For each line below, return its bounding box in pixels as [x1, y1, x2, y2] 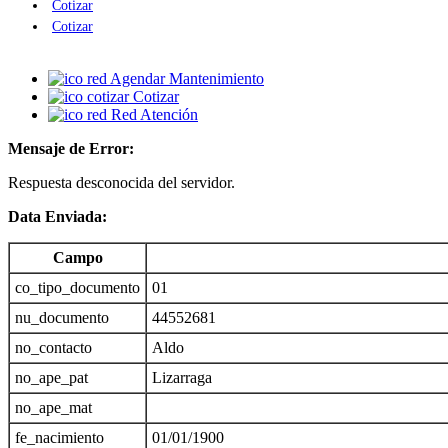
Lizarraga [152, 369, 212, 386]
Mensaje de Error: [8, 140, 134, 157]
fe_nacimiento [15, 429, 104, 446]
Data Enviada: [8, 208, 107, 225]
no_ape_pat [15, 369, 88, 386]
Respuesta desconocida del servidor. [8, 174, 235, 191]
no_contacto [15, 339, 92, 356]
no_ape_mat [15, 399, 92, 416]
